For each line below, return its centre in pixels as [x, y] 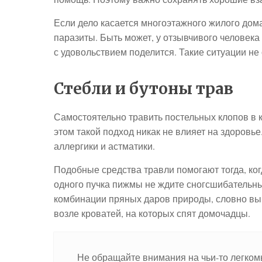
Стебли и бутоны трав [144, 89]
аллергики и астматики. [104, 146]
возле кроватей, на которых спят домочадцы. [152, 213]
